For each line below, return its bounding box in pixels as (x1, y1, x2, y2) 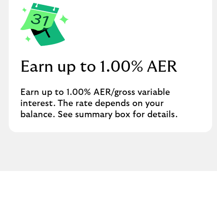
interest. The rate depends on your (20, 99, 164, 108)
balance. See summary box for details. (20, 110, 178, 119)
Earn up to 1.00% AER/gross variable (20, 88, 170, 97)
